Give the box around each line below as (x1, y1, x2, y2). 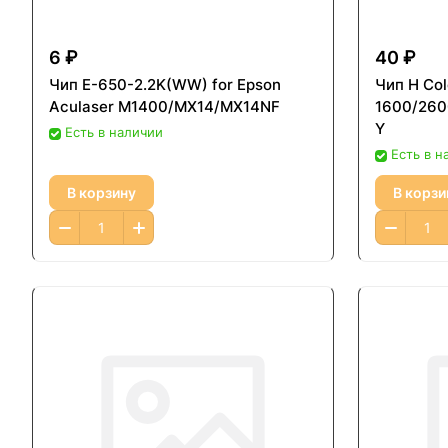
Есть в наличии (65, 124, 163, 141)
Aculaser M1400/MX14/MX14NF (49, 97, 280, 117)
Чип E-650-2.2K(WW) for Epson (49, 75, 281, 95)
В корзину (67, 183, 136, 201)
